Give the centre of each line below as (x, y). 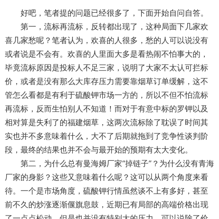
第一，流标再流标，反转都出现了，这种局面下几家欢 (107, 26)
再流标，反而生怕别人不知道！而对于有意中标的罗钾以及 (107, 109)
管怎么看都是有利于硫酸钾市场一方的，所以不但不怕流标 (107, 95)
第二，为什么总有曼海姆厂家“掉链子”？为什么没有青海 (109, 163)
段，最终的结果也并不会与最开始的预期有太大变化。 (99, 150)
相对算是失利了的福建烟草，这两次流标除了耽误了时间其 (107, 122)
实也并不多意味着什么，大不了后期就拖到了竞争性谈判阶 (107, 136)
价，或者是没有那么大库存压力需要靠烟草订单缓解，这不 (107, 81)
